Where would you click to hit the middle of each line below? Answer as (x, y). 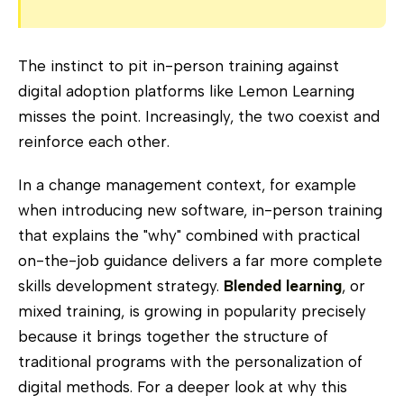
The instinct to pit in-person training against (179, 65)
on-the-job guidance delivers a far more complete (200, 260)
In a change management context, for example (187, 184)
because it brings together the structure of (173, 336)
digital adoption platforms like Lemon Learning (186, 91)
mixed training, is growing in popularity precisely (192, 311)
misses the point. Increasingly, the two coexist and (199, 116)
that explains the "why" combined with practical (189, 235)
